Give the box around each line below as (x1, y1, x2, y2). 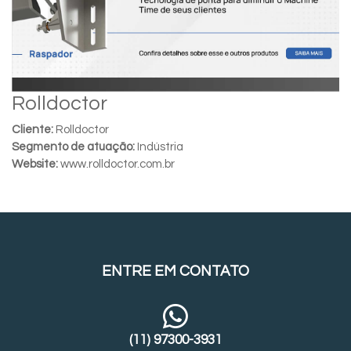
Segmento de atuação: (12, 140, 135, 153)
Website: (12, 157, 58, 170)
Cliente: (12, 123, 53, 136)
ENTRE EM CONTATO (102, 262, 249, 279)
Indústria (135, 140, 183, 153)
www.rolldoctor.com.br (58, 157, 175, 170)
